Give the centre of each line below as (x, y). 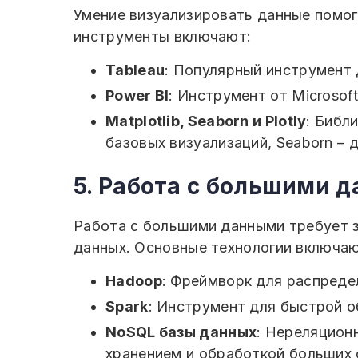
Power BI (137, 95)
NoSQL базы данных (181, 332)
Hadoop (134, 281)
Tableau (135, 70)
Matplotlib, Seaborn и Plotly (206, 121)
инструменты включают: (163, 36)
